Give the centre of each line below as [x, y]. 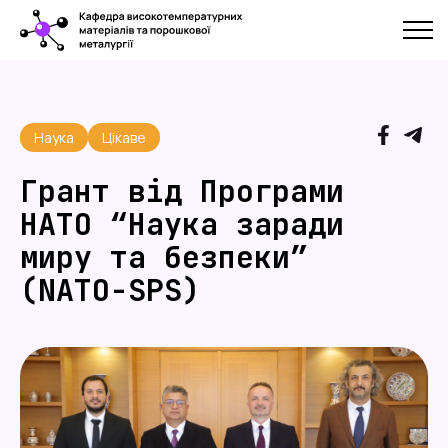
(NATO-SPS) [110, 290]
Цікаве [124, 137]
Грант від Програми [182, 191]
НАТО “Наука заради [182, 224]
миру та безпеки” [164, 257]
